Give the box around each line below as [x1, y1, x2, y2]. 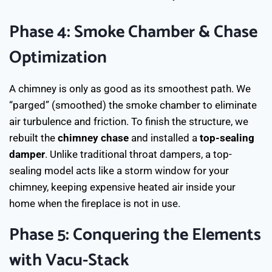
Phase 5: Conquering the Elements [9, 220, 261, 249]
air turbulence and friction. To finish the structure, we [9, 115, 248, 127]
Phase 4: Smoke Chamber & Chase [9, 18, 257, 46]
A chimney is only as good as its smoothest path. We [9, 82, 251, 95]
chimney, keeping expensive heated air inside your [9, 180, 236, 193]
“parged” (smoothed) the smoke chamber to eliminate [9, 98, 257, 111]
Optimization [9, 43, 107, 72]
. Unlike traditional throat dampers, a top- [45, 148, 232, 160]
